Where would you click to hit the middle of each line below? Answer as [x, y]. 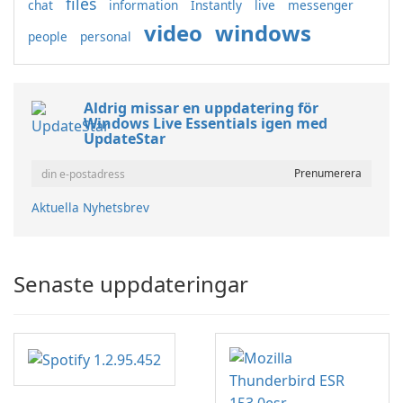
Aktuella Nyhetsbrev [90, 208]
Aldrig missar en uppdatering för [201, 108]
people [48, 37]
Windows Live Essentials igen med [206, 124]
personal [106, 37]
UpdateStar [125, 139]
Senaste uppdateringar [131, 284]
